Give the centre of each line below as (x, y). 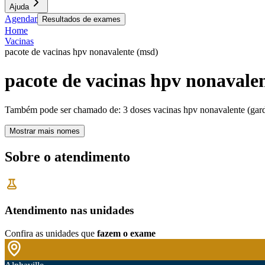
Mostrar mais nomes (45, 131)
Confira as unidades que (50, 234)
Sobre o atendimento (67, 156)
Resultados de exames (81, 19)
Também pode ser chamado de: (63, 109)
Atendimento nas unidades (69, 211)
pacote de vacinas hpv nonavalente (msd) (81, 52)
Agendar (21, 19)
